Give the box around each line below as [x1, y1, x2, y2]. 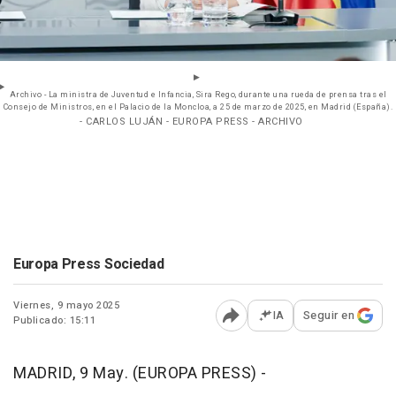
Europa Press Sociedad [13, 254, 164, 276]
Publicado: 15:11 [13, 313, 95, 329]
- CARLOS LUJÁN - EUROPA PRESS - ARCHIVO [80, 114, 303, 130]
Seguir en [302, 307, 354, 324]
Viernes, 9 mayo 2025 [13, 298, 119, 314]
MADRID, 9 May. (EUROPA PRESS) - [13, 362, 267, 386]
